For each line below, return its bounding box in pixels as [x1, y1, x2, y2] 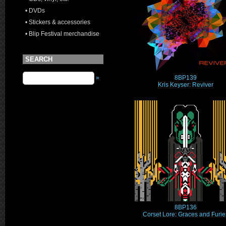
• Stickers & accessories [25, 19, 90, 26]
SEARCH [25, 55, 52, 63]
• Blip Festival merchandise [25, 30, 99, 37]
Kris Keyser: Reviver [158, 81, 213, 88]
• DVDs [25, 7, 45, 14]
